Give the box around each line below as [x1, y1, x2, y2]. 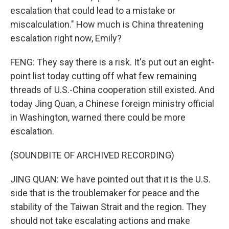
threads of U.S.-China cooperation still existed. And [10, 84, 215, 95]
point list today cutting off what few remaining [10, 71, 197, 81]
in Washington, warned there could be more [10, 112, 186, 123]
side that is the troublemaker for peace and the [10, 188, 199, 198]
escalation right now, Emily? [10, 33, 122, 43]
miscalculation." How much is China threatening [10, 19, 203, 30]
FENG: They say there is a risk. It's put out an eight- [10, 57, 214, 67]
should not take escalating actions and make [10, 215, 190, 226]
